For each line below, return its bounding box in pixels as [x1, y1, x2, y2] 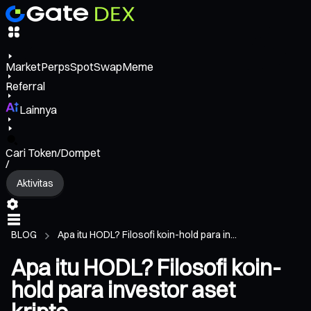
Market [6, 60, 41, 74]
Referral [6, 79, 45, 94]
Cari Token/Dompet [6, 146, 101, 160]
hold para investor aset [11, 276, 235, 304]
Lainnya [19, 103, 57, 117]
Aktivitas [17, 176, 53, 190]
